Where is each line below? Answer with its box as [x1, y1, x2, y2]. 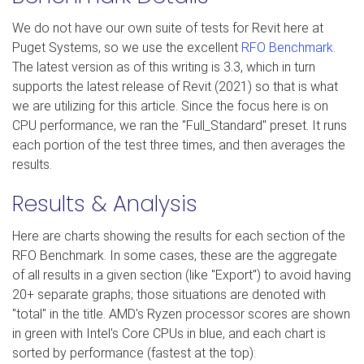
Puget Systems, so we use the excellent [12, 39, 241, 55]
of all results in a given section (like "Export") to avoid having [12, 266, 351, 283]
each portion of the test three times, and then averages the [12, 136, 345, 153]
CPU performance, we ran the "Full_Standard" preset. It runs [12, 117, 347, 133]
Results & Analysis [12, 188, 197, 219]
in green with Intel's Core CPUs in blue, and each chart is [12, 325, 326, 341]
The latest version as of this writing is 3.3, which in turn [12, 58, 315, 75]
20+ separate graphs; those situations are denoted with [12, 286, 326, 302]
